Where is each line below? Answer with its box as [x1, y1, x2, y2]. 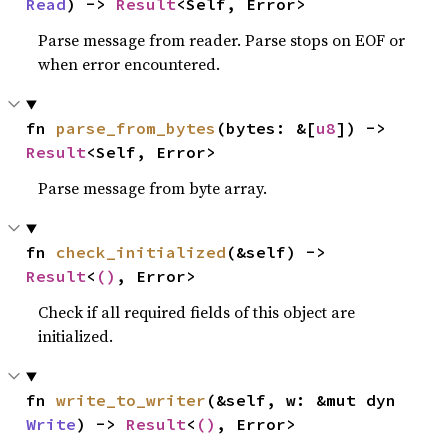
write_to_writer [56, 390, 207, 411]
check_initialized [56, 242, 227, 263]
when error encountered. [38, 53, 221, 76]
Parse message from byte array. [38, 177, 268, 200]
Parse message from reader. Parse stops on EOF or [38, 29, 406, 52]
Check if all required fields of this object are [38, 301, 356, 324]
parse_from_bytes [56, 118, 217, 139]
